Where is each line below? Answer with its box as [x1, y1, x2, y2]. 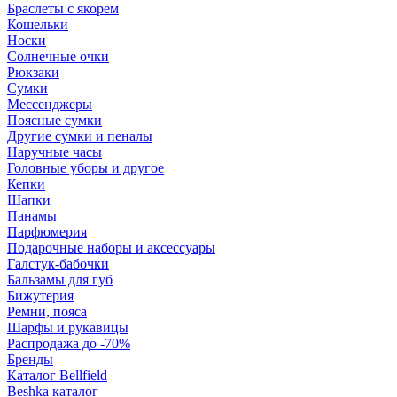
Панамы [7, 208, 57, 223]
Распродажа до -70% [7, 336, 130, 351]
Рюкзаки [7, 65, 59, 80]
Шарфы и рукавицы [7, 320, 128, 335]
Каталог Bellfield [7, 368, 107, 383]
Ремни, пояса [7, 304, 87, 319]
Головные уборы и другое [7, 160, 164, 175]
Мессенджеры [7, 97, 92, 112]
